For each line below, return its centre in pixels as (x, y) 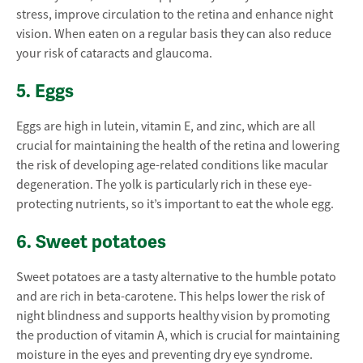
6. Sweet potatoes (91, 242)
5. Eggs (45, 91)
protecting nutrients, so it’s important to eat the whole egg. (175, 204)
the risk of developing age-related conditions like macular (172, 165)
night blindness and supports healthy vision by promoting (173, 316)
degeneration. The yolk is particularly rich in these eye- (164, 185)
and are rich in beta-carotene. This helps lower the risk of (171, 297)
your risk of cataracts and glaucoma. (114, 53)
